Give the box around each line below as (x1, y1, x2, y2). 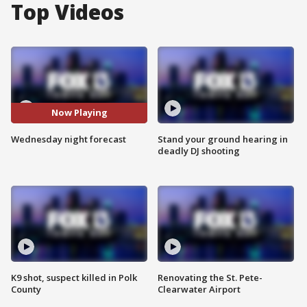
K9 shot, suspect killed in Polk (11, 271, 137, 284)
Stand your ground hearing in (158, 132, 288, 145)
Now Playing (51, 106, 108, 119)
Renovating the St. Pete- (158, 271, 262, 284)
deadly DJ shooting (158, 144, 240, 157)
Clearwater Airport (158, 283, 241, 296)
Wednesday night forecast (11, 132, 126, 145)
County (11, 283, 41, 296)
